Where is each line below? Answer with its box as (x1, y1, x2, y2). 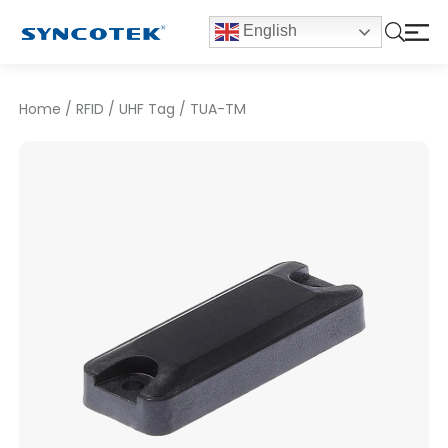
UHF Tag (119, 99, 176, 119)
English (238, 22, 297, 40)
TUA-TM (190, 99, 247, 119)
